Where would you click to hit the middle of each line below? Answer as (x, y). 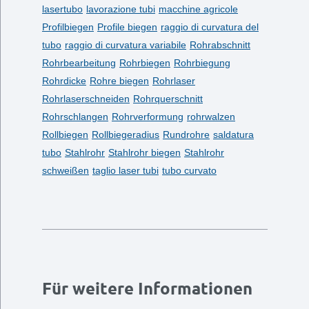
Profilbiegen (68, 27)
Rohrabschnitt (220, 45)
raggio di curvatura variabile (125, 45)
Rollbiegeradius (125, 134)
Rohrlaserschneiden (86, 99)
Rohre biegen (119, 81)
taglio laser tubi (125, 170)
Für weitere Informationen (147, 289)
